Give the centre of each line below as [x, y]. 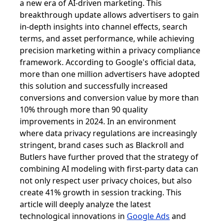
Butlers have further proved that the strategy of [109, 157]
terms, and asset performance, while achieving [107, 38]
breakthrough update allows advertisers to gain [109, 15]
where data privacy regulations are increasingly [108, 133]
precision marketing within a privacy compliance [110, 50]
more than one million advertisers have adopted [110, 74]
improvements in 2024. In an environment [98, 121]
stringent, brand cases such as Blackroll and [102, 145]
